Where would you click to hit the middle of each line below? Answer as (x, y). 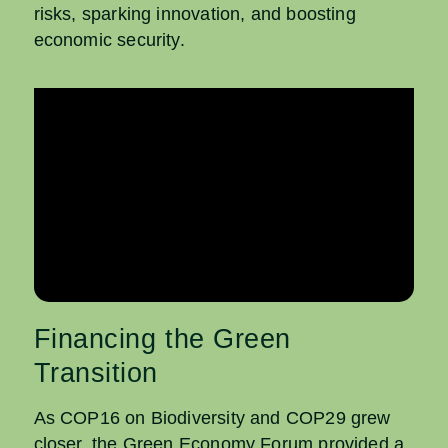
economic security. (109, 39)
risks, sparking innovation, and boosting (194, 13)
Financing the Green (162, 339)
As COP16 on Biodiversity (142, 418)
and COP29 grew (320, 418)
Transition (95, 373)
